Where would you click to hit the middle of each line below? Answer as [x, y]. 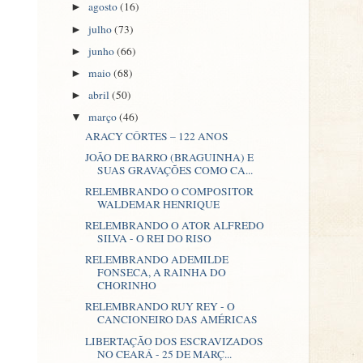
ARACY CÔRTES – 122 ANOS [156, 136]
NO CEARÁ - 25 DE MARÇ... [164, 354]
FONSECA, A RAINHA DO [161, 273]
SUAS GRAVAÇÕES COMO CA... [175, 170]
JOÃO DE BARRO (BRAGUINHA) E [169, 157]
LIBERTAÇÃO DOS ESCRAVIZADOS [174, 341]
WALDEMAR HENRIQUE [158, 204]
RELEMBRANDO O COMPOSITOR [169, 191]
